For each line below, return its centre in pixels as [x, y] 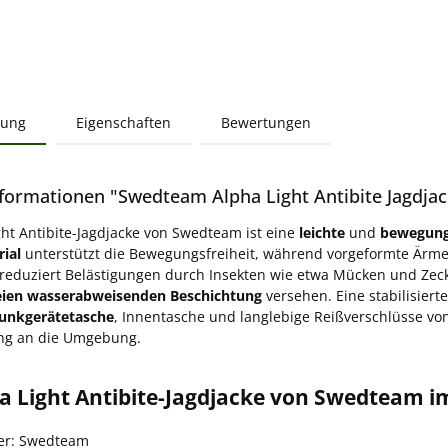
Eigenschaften [123, 122]
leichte [322, 232]
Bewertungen [266, 122]
